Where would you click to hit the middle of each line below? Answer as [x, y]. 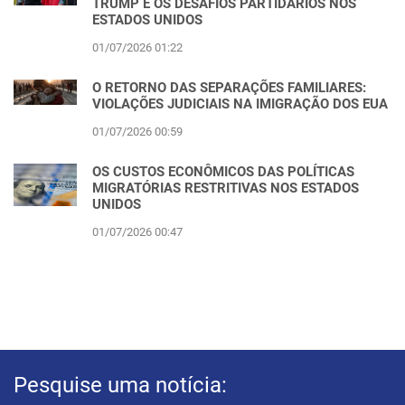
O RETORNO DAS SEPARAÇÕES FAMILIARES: [229, 88]
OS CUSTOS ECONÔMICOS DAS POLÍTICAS [223, 172]
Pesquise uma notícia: [120, 386]
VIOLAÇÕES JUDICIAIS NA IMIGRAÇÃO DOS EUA [240, 104]
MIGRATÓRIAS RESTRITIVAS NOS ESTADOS [226, 188]
